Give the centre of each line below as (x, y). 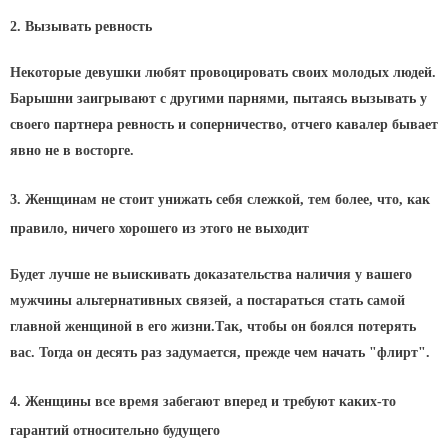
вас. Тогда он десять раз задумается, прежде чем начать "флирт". (220, 352)
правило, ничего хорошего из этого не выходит (159, 228)
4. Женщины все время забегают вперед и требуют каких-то (203, 401)
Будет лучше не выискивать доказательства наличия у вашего (211, 274)
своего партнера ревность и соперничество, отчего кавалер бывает (224, 124)
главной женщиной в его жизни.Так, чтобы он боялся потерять (213, 326)
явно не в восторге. (72, 150)
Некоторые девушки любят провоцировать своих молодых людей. (223, 72)
